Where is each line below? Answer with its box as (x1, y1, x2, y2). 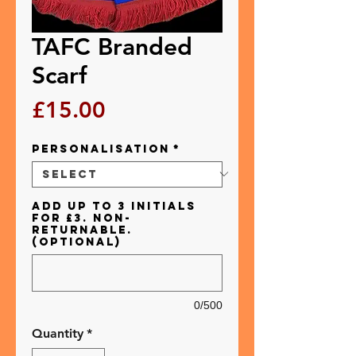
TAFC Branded (32, 32, 192, 61)
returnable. (32, 222, 133, 237)
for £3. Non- (32, 211, 131, 225)
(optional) (32, 234, 121, 249)
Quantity (32, 325, 83, 341)
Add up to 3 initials (32, 199, 196, 213)
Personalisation (32, 141, 170, 156)
